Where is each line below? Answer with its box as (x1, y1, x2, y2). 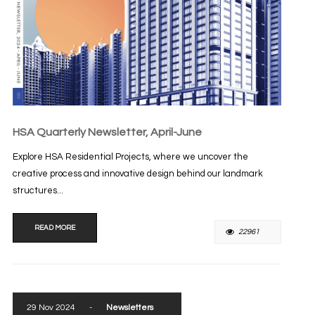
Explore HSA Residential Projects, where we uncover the (12, 152, 248, 162)
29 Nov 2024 (26, 303, 75, 312)
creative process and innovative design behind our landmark (12, 169, 263, 179)
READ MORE (34, 224, 75, 232)
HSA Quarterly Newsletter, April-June (12, 127, 202, 139)
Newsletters (105, 303, 153, 312)
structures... (12, 186, 63, 196)
